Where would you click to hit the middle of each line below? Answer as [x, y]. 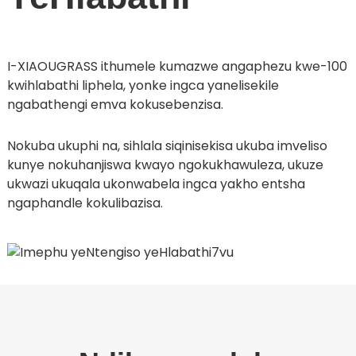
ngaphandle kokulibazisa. [85, 203]
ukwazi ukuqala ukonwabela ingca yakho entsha [156, 184]
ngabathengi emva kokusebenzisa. [115, 104]
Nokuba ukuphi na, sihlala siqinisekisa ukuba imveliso [167, 145]
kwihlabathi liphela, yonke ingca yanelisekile [143, 85]
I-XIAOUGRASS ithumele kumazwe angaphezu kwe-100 [177, 66]
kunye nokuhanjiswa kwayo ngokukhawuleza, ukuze [165, 164]
